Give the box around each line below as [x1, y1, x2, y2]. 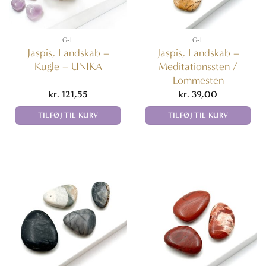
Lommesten [172, 74, 224, 87]
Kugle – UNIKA [34, 60, 102, 73]
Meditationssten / [159, 60, 237, 73]
